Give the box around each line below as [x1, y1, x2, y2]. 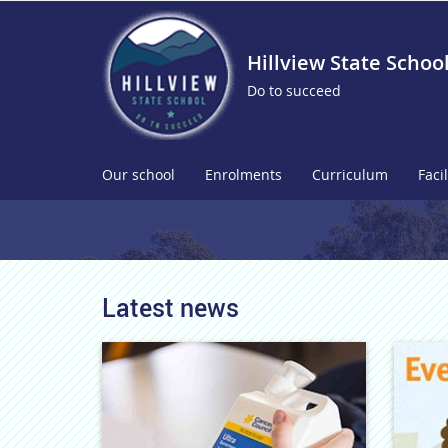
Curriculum [312, 165, 388, 184]
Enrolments [205, 165, 282, 184]
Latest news [102, 290, 239, 324]
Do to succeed [247, 81, 341, 100]
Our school [102, 165, 175, 184]
